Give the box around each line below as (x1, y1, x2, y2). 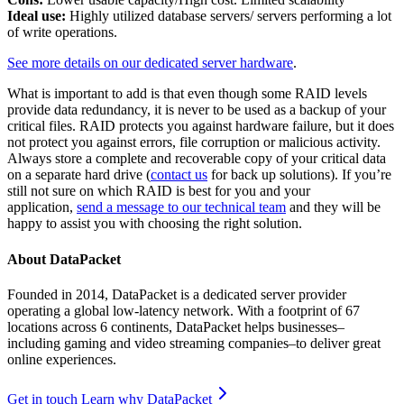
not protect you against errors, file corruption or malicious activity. (7, 134, 381, 151)
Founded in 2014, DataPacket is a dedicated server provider (7, 286, 346, 302)
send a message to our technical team (77, 199, 286, 216)
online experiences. (7, 351, 116, 367)
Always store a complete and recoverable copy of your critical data (7, 151, 386, 167)
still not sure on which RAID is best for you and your (7, 183, 310, 199)
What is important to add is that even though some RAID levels (7, 86, 367, 102)
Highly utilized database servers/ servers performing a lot (66, 8, 391, 24)
